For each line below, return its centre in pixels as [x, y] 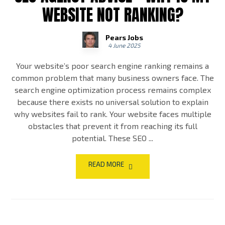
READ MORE [106, 164]
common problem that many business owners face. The [113, 78]
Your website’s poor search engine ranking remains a [113, 66]
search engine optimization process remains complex [113, 90]
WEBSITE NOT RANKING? [113, 15]
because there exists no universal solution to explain [113, 102]
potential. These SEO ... [113, 138]
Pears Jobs [124, 37]
